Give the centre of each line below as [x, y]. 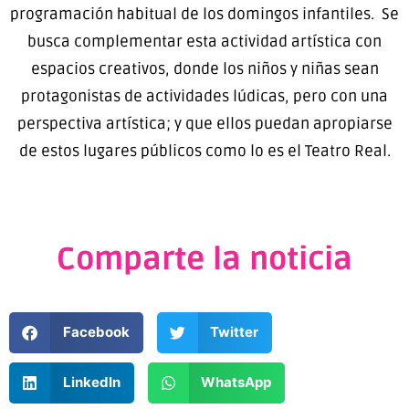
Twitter [234, 332]
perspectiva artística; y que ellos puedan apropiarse [204, 124]
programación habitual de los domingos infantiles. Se [204, 15]
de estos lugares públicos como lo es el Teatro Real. [204, 152]
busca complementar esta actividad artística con [204, 42]
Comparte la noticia [204, 259]
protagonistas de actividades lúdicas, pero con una [204, 97]
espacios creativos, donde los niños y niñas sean [204, 69]
